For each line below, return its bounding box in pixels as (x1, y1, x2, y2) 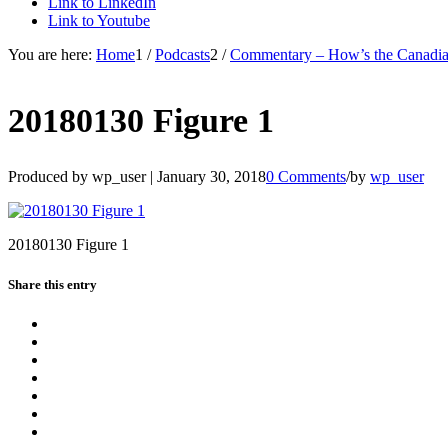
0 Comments (266, 168, 346, 186)
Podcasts (155, 46, 210, 63)
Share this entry (8, 276, 97, 292)
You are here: (8, 46, 92, 63)
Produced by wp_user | (8, 168, 157, 186)
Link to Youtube (48, 12, 150, 29)
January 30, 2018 (157, 168, 266, 186)
